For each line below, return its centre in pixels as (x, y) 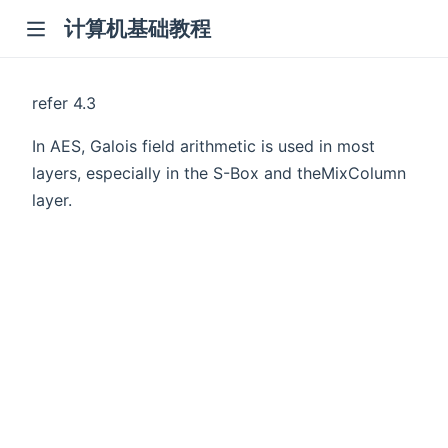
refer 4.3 (64, 102)
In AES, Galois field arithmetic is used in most (203, 145)
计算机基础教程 (137, 29)
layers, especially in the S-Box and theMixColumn (219, 172)
